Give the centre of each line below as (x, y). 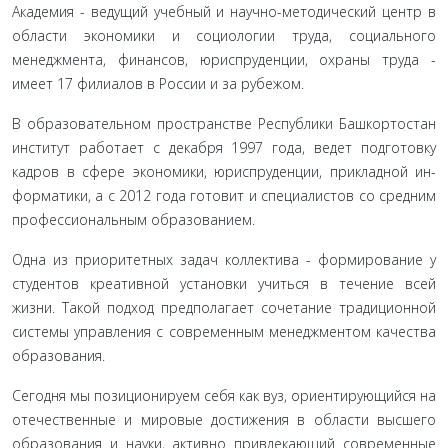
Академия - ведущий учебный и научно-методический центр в (224, 11)
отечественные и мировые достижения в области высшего (224, 419)
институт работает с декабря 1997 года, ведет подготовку (224, 147)
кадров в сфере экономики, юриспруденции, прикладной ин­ (224, 171)
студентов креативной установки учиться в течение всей (224, 283)
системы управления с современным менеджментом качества (224, 331)
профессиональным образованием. (133, 219)
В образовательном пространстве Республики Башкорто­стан (224, 123)
